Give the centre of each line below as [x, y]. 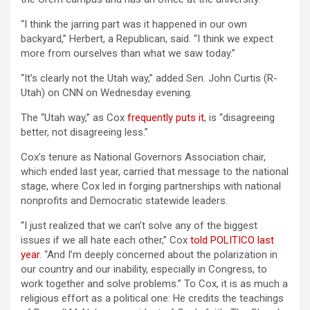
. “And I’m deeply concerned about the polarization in [158, 255]
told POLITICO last [232, 240]
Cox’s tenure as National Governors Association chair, [143, 157]
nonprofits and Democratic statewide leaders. [124, 201]
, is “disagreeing [239, 118]
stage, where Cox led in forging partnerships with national [151, 186]
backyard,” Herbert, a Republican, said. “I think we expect [147, 39]
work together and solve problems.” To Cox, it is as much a [154, 284]
